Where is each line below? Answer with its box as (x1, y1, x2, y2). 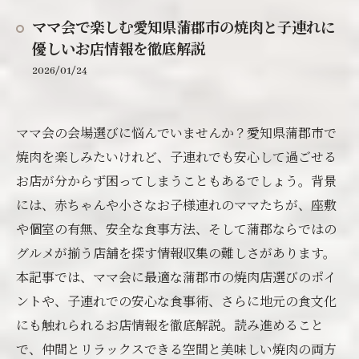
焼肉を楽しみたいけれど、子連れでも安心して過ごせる (16, 147, 337, 166)
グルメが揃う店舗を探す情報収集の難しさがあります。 (16, 244, 336, 262)
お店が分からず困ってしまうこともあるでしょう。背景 (16, 171, 337, 190)
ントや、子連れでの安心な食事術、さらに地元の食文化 (16, 292, 337, 310)
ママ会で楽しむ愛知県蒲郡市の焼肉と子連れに (32, 21, 335, 38)
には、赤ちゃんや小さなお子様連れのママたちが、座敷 (16, 196, 337, 214)
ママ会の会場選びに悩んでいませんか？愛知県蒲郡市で (16, 123, 337, 142)
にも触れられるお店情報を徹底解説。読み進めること (16, 316, 324, 334)
